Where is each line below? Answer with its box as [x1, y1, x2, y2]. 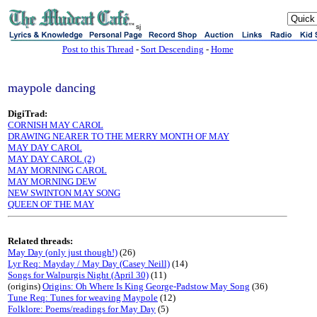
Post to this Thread [62, 44, 134, 54]
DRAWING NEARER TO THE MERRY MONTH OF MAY [8, 131, 229, 142]
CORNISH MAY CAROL [8, 120, 103, 130]
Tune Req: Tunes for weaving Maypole [8, 292, 158, 303]
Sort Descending [140, 44, 204, 54]
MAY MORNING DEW [8, 176, 96, 187]
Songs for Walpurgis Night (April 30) [8, 270, 149, 280]
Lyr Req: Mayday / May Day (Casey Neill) [8, 258, 170, 269]
